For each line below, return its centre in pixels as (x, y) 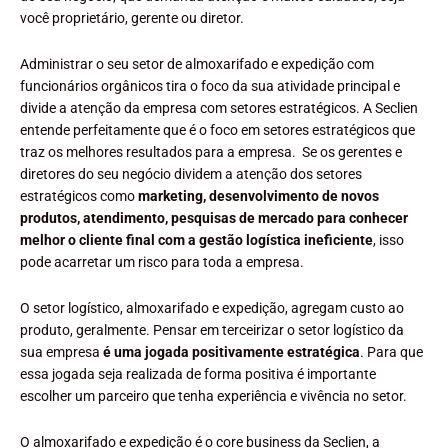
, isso (388, 239)
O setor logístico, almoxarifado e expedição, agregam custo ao (212, 307)
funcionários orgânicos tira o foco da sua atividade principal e (210, 85)
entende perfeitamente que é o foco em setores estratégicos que (217, 129)
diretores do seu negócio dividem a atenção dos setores (191, 173)
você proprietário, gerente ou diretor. (132, 17)
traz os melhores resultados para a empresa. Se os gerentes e (211, 151)
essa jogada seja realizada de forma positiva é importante (198, 373)
